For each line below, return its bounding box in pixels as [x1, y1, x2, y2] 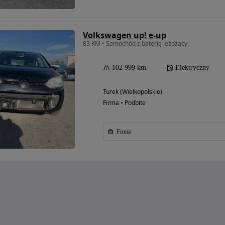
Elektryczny [175, 64, 209, 72]
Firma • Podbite [103, 98, 146, 107]
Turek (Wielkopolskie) [103, 87, 162, 96]
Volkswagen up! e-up [83, 30, 166, 41]
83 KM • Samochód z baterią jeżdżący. [83, 39, 189, 48]
